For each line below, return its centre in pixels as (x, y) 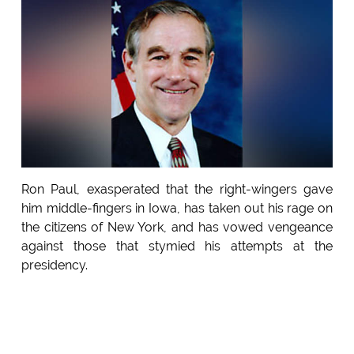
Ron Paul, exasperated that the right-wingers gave (177, 190)
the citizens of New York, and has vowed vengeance (177, 228)
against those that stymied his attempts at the (177, 247)
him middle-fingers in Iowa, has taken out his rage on (177, 209)
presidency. (54, 265)
